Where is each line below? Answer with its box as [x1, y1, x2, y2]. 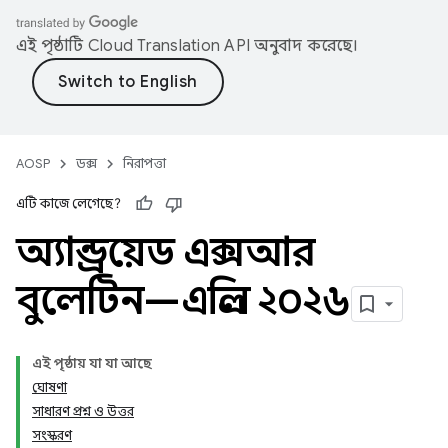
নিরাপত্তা [123, 155, 166, 172]
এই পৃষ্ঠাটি [16, 36, 88, 56]
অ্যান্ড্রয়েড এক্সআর [16, 227, 315, 277]
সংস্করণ [32, 427, 72, 444]
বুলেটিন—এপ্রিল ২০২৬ [16, 275, 351, 325]
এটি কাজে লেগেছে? [16, 195, 121, 212]
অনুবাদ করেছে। [250, 36, 359, 56]
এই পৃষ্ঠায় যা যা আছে [32, 355, 152, 372]
